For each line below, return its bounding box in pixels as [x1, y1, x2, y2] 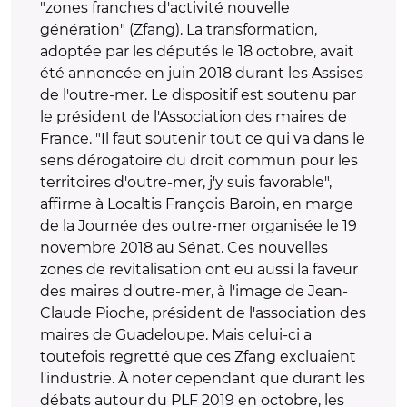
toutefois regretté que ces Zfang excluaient [40, 348, 356, 365]
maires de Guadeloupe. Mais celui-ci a [40, 326, 312, 343]
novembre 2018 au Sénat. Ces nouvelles [40, 239, 328, 256]
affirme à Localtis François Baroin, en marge [40, 195, 353, 213]
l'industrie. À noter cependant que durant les [40, 370, 365, 387]
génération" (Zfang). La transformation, [40, 21, 317, 38]
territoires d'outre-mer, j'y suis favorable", [40, 174, 332, 191]
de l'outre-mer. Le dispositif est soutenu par [40, 86, 356, 104]
